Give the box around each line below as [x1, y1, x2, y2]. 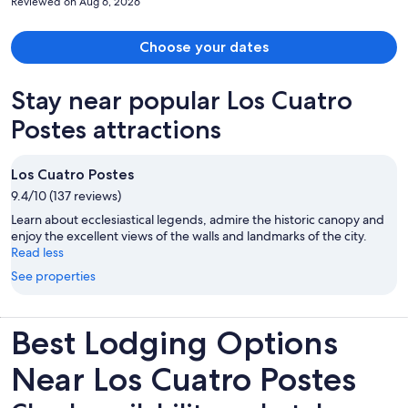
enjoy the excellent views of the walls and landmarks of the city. [11, 227, 367, 244]
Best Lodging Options [11, 322, 338, 362]
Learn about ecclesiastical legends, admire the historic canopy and [11, 210, 384, 228]
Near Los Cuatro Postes [11, 359, 356, 399]
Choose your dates [139, 37, 269, 56]
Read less [11, 243, 64, 260]
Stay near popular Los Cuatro [11, 84, 352, 116]
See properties [11, 267, 96, 284]
